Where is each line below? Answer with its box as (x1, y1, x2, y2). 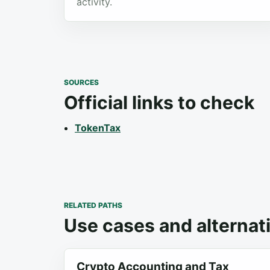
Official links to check (64, 92, 254, 113)
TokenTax (75, 122, 121, 134)
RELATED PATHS (64, 201, 122, 210)
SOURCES (64, 78, 99, 87)
